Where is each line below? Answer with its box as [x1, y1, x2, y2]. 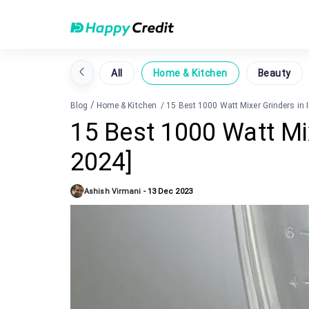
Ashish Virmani [84, 186, 141, 196]
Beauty [257, 67, 291, 79]
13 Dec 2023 [147, 186, 192, 196]
